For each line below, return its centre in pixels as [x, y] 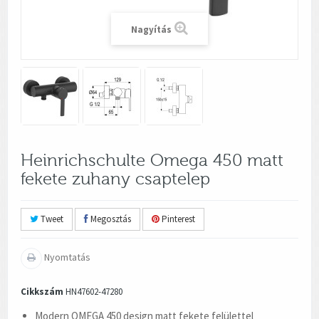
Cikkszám [42, 291]
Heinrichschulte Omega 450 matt [152, 160]
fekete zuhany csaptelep [115, 179]
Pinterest [177, 219]
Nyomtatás [66, 257]
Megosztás [110, 219]
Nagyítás [151, 29]
